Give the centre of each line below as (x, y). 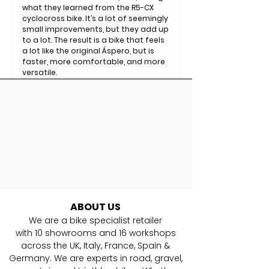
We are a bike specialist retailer (95, 220)
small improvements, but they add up (95, 29)
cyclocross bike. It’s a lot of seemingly (95, 18)
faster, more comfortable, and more (94, 61)
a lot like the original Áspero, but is (88, 50)
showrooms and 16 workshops (110, 233)
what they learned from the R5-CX (88, 7)
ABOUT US (95, 207)
